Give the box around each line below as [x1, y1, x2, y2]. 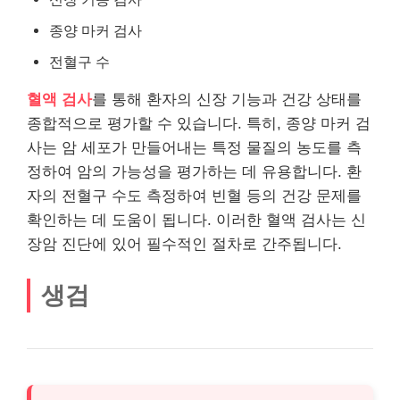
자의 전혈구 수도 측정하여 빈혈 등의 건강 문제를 [27, 187, 362, 204]
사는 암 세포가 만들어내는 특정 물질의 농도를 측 [27, 138, 362, 156]
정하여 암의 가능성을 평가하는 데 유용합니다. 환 [27, 162, 362, 180]
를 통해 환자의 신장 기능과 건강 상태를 [92, 90, 362, 108]
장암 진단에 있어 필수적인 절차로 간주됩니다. [27, 235, 342, 253]
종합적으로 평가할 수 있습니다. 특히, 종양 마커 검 [27, 114, 371, 132]
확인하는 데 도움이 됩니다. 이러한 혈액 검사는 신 [27, 211, 366, 229]
